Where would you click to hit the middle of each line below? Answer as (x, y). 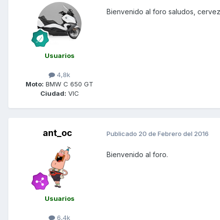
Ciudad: (53, 94)
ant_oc (57, 133)
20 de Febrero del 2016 (174, 133)
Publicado (123, 133)
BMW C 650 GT (69, 84)
